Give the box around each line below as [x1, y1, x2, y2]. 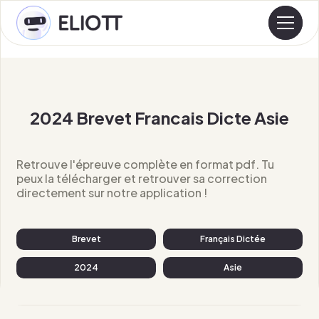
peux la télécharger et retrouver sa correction [16, 171, 268, 186]
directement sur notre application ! [16, 185, 208, 200]
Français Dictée [199, 234, 266, 244]
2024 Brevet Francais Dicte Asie [30, 107, 289, 128]
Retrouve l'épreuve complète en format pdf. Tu [16, 157, 275, 172]
